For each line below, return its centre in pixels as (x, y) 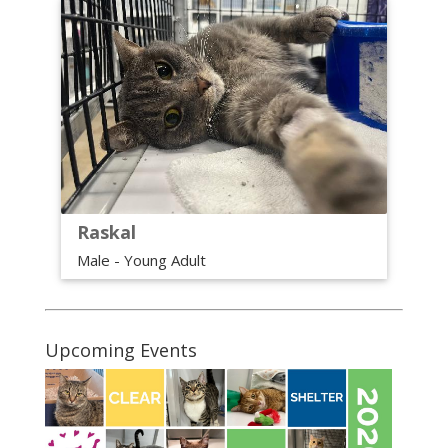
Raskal (106, 231)
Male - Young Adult (141, 259)
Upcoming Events (120, 350)
